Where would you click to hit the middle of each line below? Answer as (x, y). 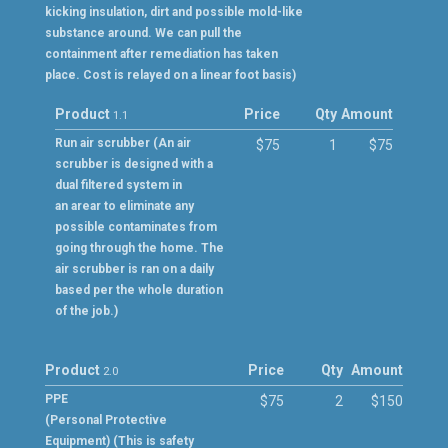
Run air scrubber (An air (122, 143)
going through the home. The (139, 248)
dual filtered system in (118, 185)
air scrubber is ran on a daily (134, 269)
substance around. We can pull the (143, 33)
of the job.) (86, 311)
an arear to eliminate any (124, 206)
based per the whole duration (138, 290)
